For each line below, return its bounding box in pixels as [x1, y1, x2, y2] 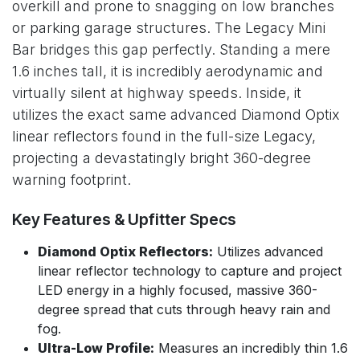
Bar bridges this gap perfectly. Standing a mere [12, 40, 330, 58]
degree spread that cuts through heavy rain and [38, 301, 330, 317]
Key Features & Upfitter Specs [12, 209, 236, 229]
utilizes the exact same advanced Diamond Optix [12, 105, 340, 123]
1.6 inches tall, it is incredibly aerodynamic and [12, 62, 323, 80]
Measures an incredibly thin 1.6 [154, 339, 348, 356]
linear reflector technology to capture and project [38, 262, 342, 279]
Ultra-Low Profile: [38, 339, 154, 356]
